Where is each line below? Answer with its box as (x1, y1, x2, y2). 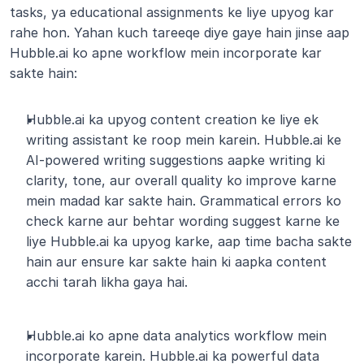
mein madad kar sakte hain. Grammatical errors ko (26, 193, 341, 209)
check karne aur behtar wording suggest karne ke (26, 213, 340, 229)
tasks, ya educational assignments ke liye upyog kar (10, 4, 334, 20)
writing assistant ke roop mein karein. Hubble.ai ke (26, 132, 341, 148)
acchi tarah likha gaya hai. (26, 274, 188, 290)
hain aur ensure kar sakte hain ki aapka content (26, 253, 327, 270)
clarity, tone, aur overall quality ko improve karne (26, 172, 336, 188)
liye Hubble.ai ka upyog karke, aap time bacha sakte (26, 233, 352, 249)
